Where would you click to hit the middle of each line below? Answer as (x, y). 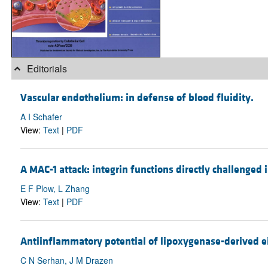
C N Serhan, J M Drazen (66, 261)
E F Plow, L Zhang (55, 188)
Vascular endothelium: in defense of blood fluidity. (137, 98)
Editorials (45, 68)
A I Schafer (41, 116)
